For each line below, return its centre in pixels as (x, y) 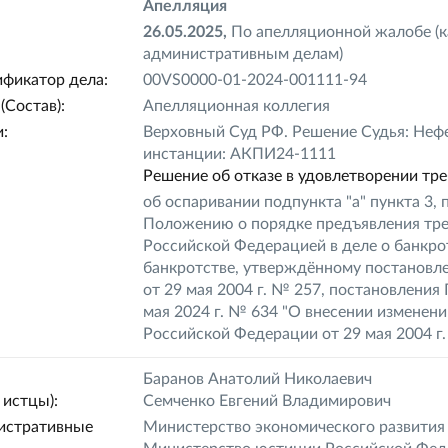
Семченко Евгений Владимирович (267, 401)
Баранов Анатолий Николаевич (258, 379)
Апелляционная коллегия (237, 106)
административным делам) (243, 54)
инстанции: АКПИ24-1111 (240, 154)
